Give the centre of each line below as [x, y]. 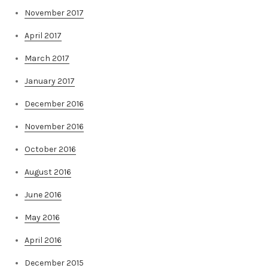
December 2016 [54, 104]
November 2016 [54, 127]
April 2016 [43, 240]
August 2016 [48, 172]
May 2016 [42, 218]
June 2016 [43, 195]
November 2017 [54, 13]
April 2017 [43, 36]
